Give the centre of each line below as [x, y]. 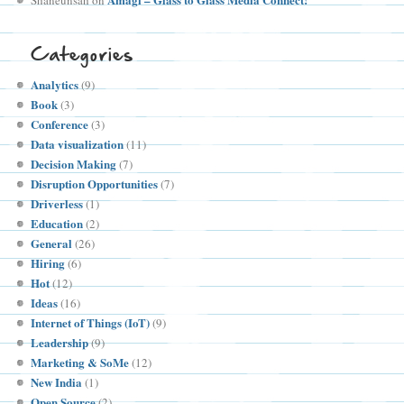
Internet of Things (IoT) [91, 323]
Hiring [48, 263]
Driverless [57, 204]
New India [57, 382]
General [52, 243]
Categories [83, 55]
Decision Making [74, 164]
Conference [60, 124]
